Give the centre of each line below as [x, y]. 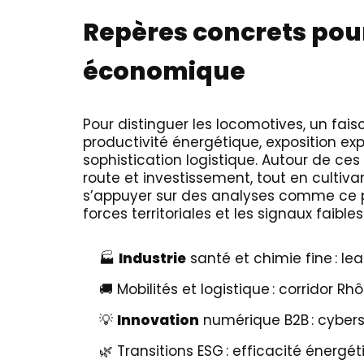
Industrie [152, 258]
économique [164, 71]
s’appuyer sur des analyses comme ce [222, 196]
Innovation [158, 320]
